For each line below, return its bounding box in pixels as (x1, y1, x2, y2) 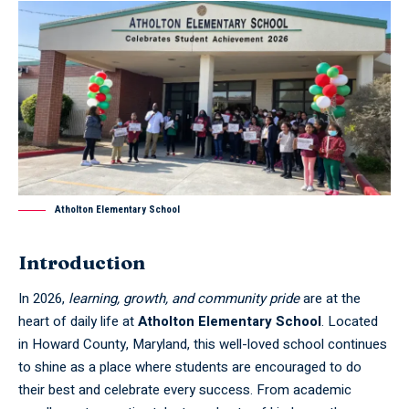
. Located (321, 310, 378, 331)
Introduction (18, 250, 145, 275)
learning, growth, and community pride (68, 288, 299, 309)
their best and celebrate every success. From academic (18, 379, 351, 400)
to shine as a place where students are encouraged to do (18, 356, 362, 377)
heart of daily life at (18, 310, 138, 331)
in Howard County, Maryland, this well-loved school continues (18, 333, 387, 354)
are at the (299, 288, 361, 309)
